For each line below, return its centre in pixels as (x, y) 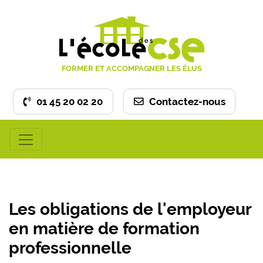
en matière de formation (104, 229)
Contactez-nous (186, 102)
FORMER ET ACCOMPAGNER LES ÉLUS (131, 68)
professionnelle (70, 248)
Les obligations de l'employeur (130, 209)
